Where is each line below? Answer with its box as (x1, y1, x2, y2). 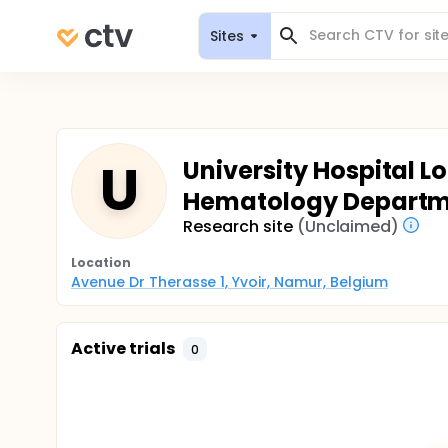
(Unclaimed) (296, 215, 400, 238)
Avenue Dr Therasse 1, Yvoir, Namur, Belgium (71, 272, 388, 292)
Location (71, 254, 131, 271)
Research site (183, 215, 293, 238)
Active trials (71, 337, 175, 360)
